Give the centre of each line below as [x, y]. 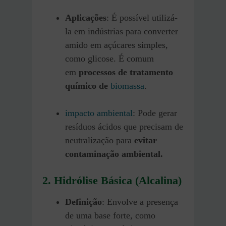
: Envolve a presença [140, 202]
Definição [83, 202]
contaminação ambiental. [114, 154]
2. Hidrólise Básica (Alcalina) [112, 181]
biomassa [127, 86]
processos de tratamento [126, 72]
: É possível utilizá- [142, 18]
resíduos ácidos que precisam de [124, 127]
